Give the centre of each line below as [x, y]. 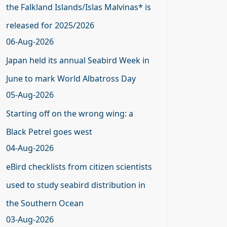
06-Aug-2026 [30, 42]
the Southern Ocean [45, 203]
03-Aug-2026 [30, 219]
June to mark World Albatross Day [71, 79]
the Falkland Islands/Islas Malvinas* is [79, 7]
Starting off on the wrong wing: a [70, 113]
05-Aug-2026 [30, 95]
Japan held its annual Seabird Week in [78, 60]
